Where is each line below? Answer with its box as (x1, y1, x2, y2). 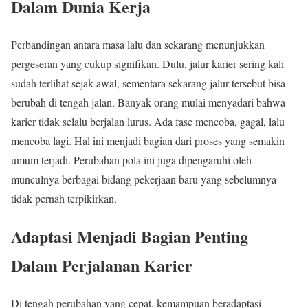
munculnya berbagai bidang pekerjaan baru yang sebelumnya (11, 171, 276, 186)
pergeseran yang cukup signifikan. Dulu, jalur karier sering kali (11, 56, 284, 71)
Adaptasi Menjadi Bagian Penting (11, 223, 248, 248)
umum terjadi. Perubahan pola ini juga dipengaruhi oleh (11, 152, 252, 167)
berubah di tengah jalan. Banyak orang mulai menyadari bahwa (11, 94, 285, 109)
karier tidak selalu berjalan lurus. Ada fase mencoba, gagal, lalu (11, 113, 285, 129)
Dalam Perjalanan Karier (11, 252, 192, 277)
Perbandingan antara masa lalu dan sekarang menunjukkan (11, 36, 265, 52)
